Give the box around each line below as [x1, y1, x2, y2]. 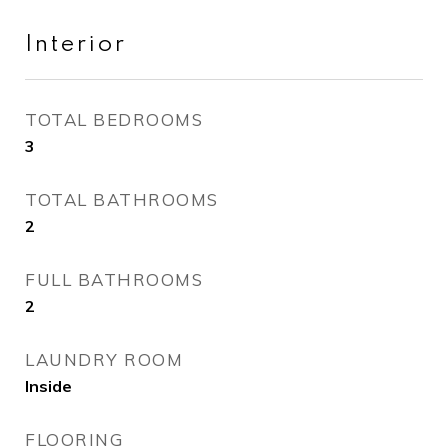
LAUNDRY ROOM [25, 349, 183, 370]
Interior [25, 33, 127, 56]
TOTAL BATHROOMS [25, 189, 219, 210]
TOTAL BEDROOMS [25, 109, 203, 130]
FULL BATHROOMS [25, 269, 203, 290]
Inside [25, 376, 72, 396]
